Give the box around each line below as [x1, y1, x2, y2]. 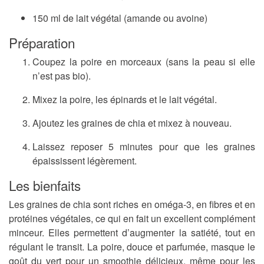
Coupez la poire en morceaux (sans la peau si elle [32, 55, 255, 69]
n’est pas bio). [32, 69, 91, 83]
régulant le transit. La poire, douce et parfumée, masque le [9, 240, 255, 254]
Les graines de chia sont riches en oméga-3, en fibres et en [9, 197, 255, 212]
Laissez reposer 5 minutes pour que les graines [32, 140, 255, 154]
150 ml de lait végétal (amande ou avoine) [32, 11, 207, 25]
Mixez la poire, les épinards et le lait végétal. [32, 93, 217, 107]
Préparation [9, 33, 75, 52]
